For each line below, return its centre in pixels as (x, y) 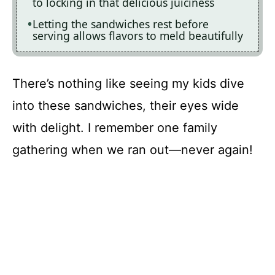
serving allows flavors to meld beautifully (138, 36)
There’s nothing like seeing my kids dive (128, 83)
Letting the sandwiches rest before (121, 24)
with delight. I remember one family (115, 127)
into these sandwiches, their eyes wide (126, 105)
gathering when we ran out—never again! (133, 149)
